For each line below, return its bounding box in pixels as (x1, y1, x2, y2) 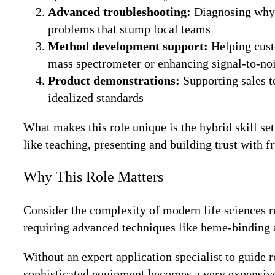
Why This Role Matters (23, 168, 163, 185)
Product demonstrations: (48, 73, 183, 87)
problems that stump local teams (48, 21, 211, 36)
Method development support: (48, 39, 211, 53)
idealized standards (48, 90, 144, 104)
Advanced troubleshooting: (48, 4, 194, 18)
